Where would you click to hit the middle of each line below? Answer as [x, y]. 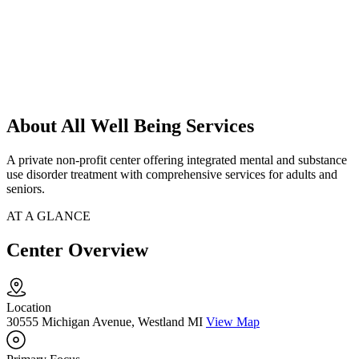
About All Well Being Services [130, 126]
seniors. [26, 189]
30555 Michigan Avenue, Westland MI [105, 322]
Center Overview [77, 250]
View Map [233, 322]
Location [29, 308]
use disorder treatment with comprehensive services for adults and [172, 175]
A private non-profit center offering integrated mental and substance [177, 160]
